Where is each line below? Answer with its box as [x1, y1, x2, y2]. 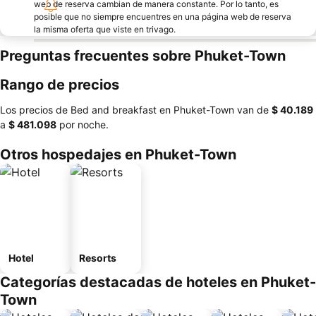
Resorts [79, 252, 116, 264]
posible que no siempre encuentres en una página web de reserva [34, 11, 291, 22]
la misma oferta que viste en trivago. [34, 24, 176, 35]
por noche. [56, 119, 109, 130]
